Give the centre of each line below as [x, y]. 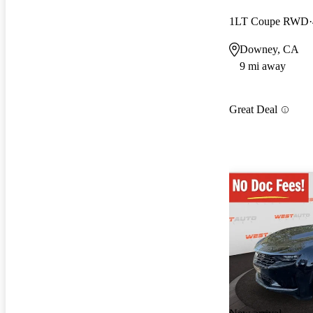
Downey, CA [269, 49]
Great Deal [253, 110]
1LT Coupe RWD [269, 21]
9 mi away [263, 66]
